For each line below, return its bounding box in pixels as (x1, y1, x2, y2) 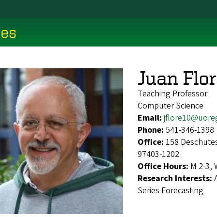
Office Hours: (138, 160, 190, 172)
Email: (138, 111, 164, 124)
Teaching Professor (138, 87, 207, 100)
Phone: (138, 124, 166, 136)
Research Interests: (138, 172, 214, 185)
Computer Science (138, 99, 203, 112)
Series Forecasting (138, 184, 203, 197)
